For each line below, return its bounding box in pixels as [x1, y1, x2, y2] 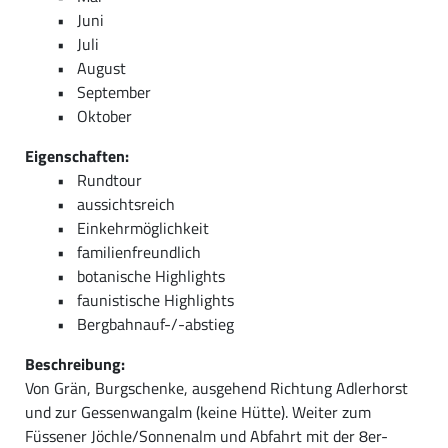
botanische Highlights [77, 263, 225, 288]
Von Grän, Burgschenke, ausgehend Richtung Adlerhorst [25, 375, 408, 400]
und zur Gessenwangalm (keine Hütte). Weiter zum [25, 399, 371, 424]
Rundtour [77, 167, 142, 192]
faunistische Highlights [77, 287, 234, 312]
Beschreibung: [25, 351, 125, 376]
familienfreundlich [77, 239, 201, 264]
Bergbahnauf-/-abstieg [77, 311, 234, 336]
